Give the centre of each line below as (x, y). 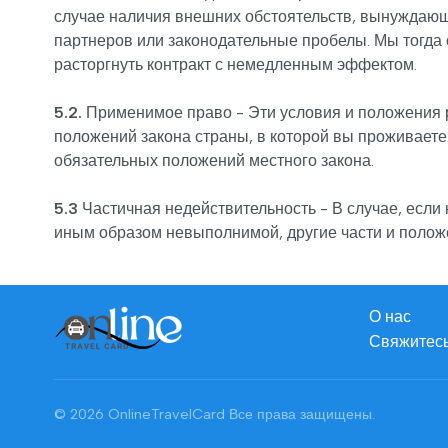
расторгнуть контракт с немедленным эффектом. (235, 64)
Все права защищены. (302, 414)
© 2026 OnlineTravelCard (141, 414)
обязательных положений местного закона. (214, 160)
